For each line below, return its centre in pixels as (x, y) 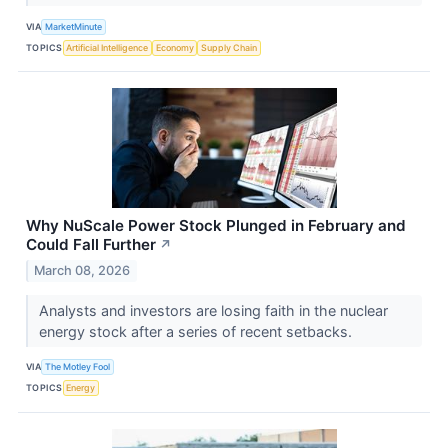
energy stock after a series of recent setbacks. (197, 331)
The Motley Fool (78, 367)
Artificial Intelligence (107, 47)
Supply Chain (229, 47)
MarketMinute (74, 26)
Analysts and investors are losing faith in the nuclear (213, 310)
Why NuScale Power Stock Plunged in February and (216, 226)
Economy (174, 47)
